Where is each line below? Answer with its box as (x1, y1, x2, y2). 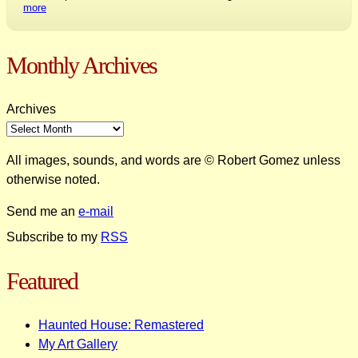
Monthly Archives (6, 52, 157, 79)
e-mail (78, 204, 113, 218)
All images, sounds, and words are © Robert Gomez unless (6, 153, 340, 167)
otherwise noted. (6, 172, 100, 186)
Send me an (6, 204, 78, 218)
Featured (6, 267, 78, 294)
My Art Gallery (38, 336, 117, 351)
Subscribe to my (6, 229, 101, 244)
